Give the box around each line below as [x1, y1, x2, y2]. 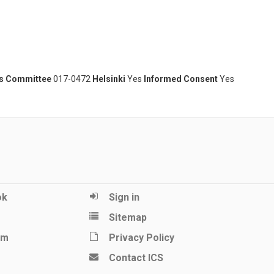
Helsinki [92, 74, 125, 84]
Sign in [108, 191, 139, 204]
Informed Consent [144, 74, 218, 84]
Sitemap [108, 212, 147, 224]
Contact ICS [108, 252, 163, 264]
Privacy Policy [108, 232, 174, 244]
